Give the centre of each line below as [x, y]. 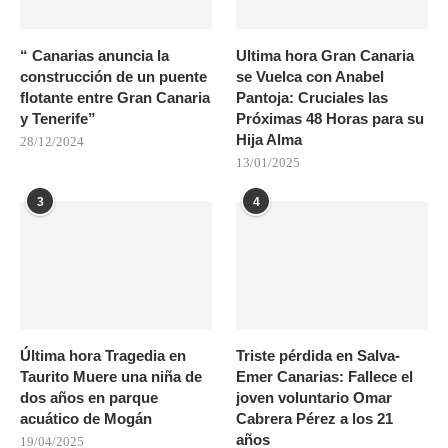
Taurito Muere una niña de [111, 376]
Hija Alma [269, 139]
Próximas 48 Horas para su [330, 118]
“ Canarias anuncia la [94, 55]
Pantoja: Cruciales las [312, 97]
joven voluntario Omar [314, 397]
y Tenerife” [58, 118]
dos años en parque [89, 397]
